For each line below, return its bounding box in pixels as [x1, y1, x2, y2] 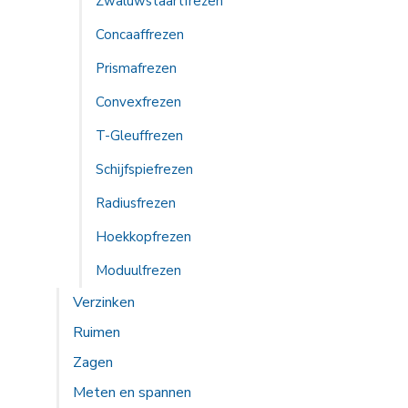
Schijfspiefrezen [96, 160, 193, 178]
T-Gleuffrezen [96, 127, 183, 145]
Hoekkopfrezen [96, 228, 191, 246]
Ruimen [73, 322, 120, 342]
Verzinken [73, 292, 135, 312]
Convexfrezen [96, 93, 181, 111]
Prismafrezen [96, 59, 177, 77]
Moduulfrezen [96, 261, 181, 280]
